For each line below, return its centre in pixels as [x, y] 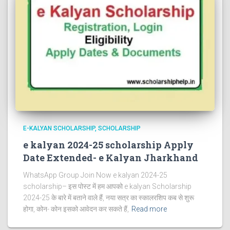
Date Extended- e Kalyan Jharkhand [111, 157]
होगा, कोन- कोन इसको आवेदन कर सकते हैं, [76, 209]
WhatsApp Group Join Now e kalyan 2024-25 [95, 175]
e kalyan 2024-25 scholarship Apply [108, 145]
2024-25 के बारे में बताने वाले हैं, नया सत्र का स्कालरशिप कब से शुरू [109, 197]
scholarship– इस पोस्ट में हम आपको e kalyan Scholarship [107, 186]
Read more [149, 209]
